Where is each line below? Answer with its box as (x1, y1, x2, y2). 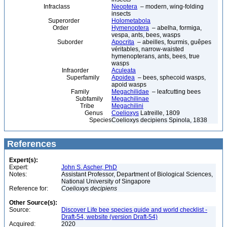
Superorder (7, 17, 80, 24)
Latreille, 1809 (139, 109, 180, 117)
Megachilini (111, 102, 143, 109)
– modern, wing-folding (137, 3, 204, 10)
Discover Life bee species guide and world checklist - (61, 206, 207, 213)
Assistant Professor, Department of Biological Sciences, (61, 171, 213, 178)
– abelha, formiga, (149, 24, 202, 31)
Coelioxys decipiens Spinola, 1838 (111, 117, 207, 124)
